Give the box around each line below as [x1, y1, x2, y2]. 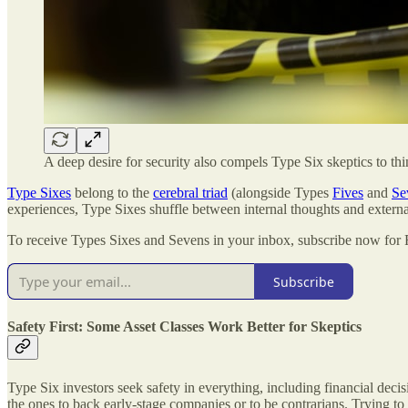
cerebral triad [153, 185, 228, 201]
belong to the [71, 185, 153, 201]
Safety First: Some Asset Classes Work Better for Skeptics [7, 319, 362, 335]
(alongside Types [228, 185, 332, 201]
